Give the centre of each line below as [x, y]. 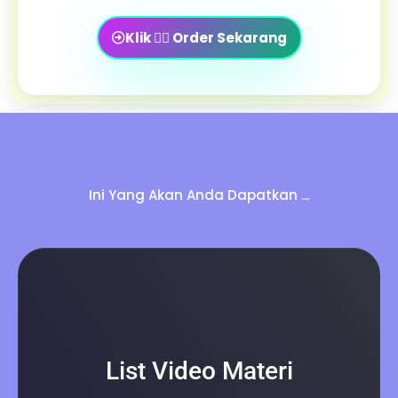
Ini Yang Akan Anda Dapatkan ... [199, 195]
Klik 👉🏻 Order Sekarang [206, 38]
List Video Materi [199, 371]
